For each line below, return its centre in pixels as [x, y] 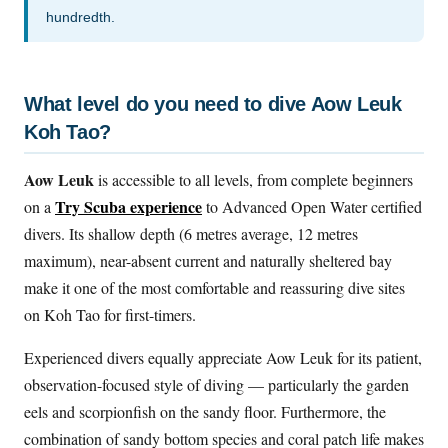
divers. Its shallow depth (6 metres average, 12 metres [191, 234]
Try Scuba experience [128, 207]
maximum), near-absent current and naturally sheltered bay [208, 261]
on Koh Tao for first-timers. [110, 315]
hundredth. [80, 17]
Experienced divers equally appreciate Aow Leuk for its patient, [223, 358]
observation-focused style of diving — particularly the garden [216, 385]
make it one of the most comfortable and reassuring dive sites [214, 288]
